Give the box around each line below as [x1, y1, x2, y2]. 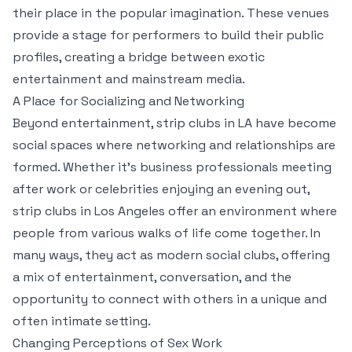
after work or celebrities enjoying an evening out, [13, 181, 310, 197]
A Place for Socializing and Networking [13, 93, 244, 109]
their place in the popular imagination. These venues [13, 5, 329, 21]
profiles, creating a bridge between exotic [13, 49, 265, 65]
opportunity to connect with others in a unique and [13, 291, 327, 307]
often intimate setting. [13, 313, 151, 329]
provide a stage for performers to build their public [13, 27, 324, 43]
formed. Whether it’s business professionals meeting [13, 159, 332, 175]
